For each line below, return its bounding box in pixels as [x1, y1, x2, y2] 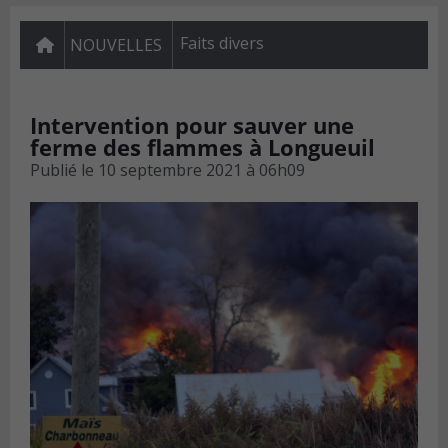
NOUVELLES [70, 34, 162, 57]
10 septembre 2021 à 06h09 [98, 159, 305, 182]
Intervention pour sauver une [30, 110, 354, 141]
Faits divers [180, 32, 264, 55]
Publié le [30, 159, 94, 182]
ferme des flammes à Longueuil [30, 132, 375, 163]
